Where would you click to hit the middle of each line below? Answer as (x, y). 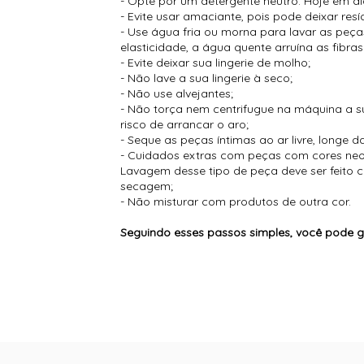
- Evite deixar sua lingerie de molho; (216, 63)
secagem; (147, 186)
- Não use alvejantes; (177, 94)
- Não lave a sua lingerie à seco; (207, 78)
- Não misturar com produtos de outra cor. (236, 202)
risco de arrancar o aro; (185, 125)
